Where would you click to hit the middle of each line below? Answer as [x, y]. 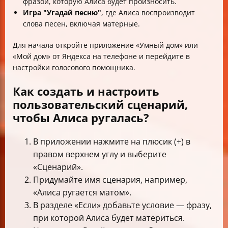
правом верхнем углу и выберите [100, 154]
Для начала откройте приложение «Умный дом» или [105, 45]
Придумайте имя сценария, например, [110, 180]
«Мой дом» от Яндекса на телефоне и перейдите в [101, 56]
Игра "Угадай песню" [62, 13]
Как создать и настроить [86, 91]
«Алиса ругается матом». [82, 193]
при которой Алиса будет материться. [109, 218]
